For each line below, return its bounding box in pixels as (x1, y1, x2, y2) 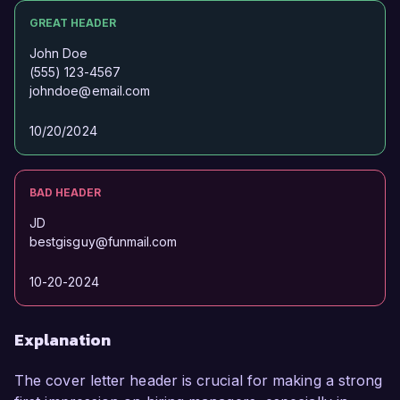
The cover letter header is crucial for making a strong (14, 371, 383, 390)
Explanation (14, 328, 111, 353)
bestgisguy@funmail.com (29, 234, 178, 250)
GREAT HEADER (29, 16, 116, 30)
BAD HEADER (29, 186, 101, 200)
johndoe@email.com (29, 83, 151, 99)
